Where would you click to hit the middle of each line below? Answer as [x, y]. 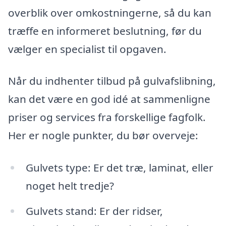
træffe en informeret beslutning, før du [105, 31]
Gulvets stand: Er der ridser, [94, 211]
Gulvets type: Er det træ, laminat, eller [119, 168]
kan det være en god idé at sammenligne [109, 99]
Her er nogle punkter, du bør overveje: [103, 135]
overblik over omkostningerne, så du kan [110, 12]
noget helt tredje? [70, 186]
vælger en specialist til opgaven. [87, 49]
